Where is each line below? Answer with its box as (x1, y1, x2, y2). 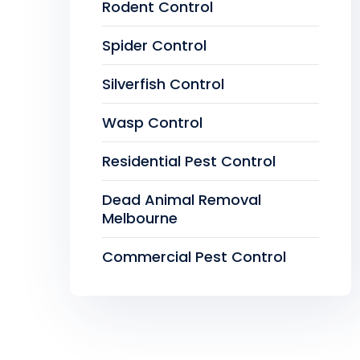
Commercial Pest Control (102, 247, 286, 268)
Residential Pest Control (102, 151, 276, 172)
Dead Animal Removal (102, 190, 261, 211)
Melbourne (102, 208, 178, 229)
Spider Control (102, 35, 207, 56)
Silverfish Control (102, 74, 224, 95)
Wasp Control (102, 112, 202, 133)
